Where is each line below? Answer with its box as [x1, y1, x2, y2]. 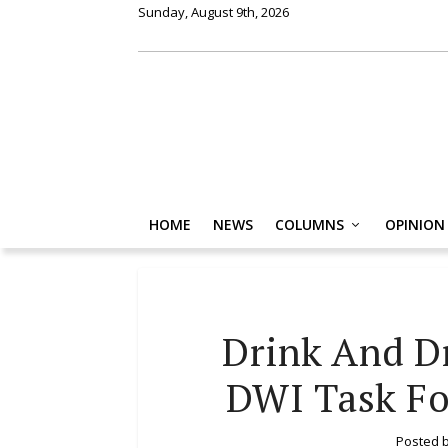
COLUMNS [275, 214, 344, 234]
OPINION [385, 214, 445, 234]
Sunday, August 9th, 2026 [138, 3, 289, 21]
